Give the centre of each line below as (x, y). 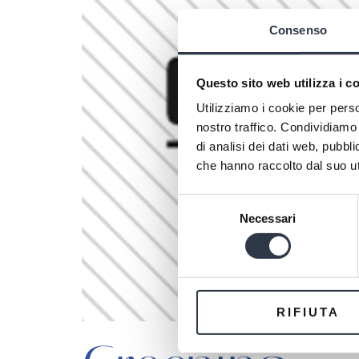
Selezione (203, 203)
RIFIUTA (308, 312)
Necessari (268, 218)
